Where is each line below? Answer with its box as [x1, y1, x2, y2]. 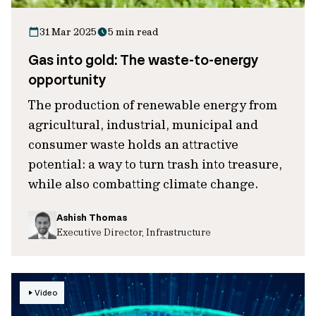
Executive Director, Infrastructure [56, 226, 211, 238]
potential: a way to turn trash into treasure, [28, 156, 282, 172]
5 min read [108, 25, 159, 38]
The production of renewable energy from [28, 97, 277, 113]
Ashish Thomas [56, 212, 127, 224]
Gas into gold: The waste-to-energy [28, 51, 258, 69]
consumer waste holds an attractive [28, 136, 238, 152]
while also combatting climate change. [28, 176, 258, 192]
